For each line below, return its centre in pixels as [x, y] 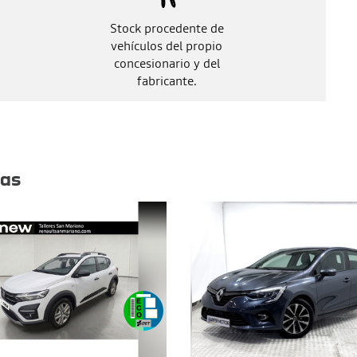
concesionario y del [167, 63]
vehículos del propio [167, 45]
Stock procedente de [167, 27]
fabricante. [167, 80]
